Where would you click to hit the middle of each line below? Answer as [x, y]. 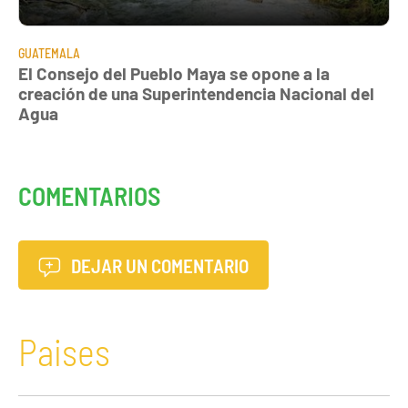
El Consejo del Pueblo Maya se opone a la [174, 73]
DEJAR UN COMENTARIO [158, 265]
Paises [64, 352]
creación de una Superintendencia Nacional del [196, 93]
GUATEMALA [49, 53]
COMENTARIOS [89, 195]
